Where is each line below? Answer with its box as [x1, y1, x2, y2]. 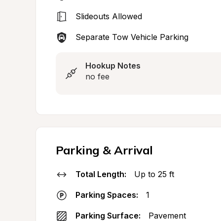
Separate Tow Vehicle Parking [75, 32, 188, 42]
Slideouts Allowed [75, 11, 142, 21]
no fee [85, 72, 110, 81]
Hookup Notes [85, 61, 141, 71]
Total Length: [75, 169, 126, 179]
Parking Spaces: [75, 190, 138, 200]
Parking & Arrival [56, 143, 153, 157]
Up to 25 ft [134, 169, 174, 179]
